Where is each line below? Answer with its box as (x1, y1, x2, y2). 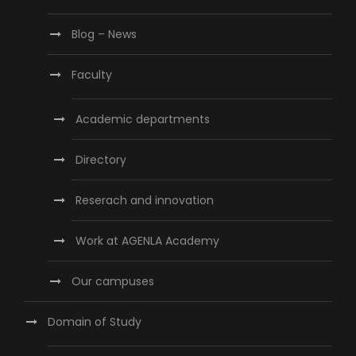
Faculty (72, 67, 112, 83)
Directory (75, 152, 126, 168)
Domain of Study (48, 314, 141, 331)
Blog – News (72, 26, 137, 43)
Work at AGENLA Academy (75, 233, 219, 250)
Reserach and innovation (75, 192, 214, 209)
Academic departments (75, 111, 210, 128)
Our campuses (72, 273, 154, 290)
